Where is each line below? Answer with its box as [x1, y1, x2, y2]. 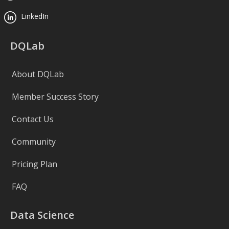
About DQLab [11, 68, 64, 80]
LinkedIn [18, 11, 49, 21]
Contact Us [11, 113, 54, 125]
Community [11, 135, 56, 147]
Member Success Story [11, 90, 99, 102]
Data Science [10, 208, 74, 222]
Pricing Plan [11, 158, 57, 170]
